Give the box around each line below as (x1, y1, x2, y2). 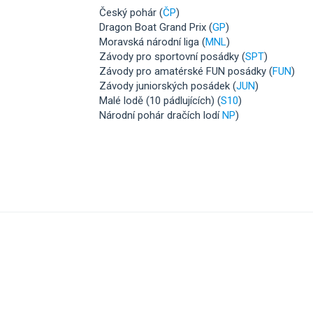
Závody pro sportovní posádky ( (99, 50, 245, 63)
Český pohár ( (99, 6, 163, 19)
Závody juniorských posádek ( (99, 79, 236, 92)
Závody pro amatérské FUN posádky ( (99, 64, 272, 78)
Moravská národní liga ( (99, 35, 205, 48)
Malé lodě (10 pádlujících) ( (99, 94, 221, 107)
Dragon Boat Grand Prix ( (99, 20, 212, 34)
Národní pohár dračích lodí (99, 108, 222, 122)
